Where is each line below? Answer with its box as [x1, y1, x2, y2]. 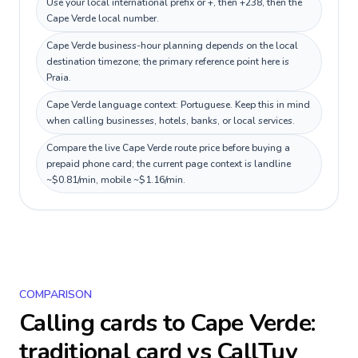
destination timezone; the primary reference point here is [46, 55, 289, 68]
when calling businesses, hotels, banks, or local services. [46, 114, 295, 127]
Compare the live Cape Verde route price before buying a [46, 141, 290, 154]
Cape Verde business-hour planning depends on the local [46, 39, 298, 52]
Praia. [46, 71, 71, 84]
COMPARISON [19, 287, 92, 302]
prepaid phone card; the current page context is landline [46, 157, 291, 170]
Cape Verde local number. [46, 12, 159, 25]
